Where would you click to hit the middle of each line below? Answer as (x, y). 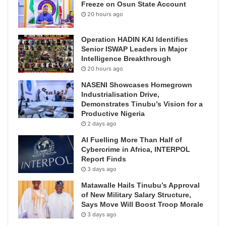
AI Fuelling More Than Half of (132, 140)
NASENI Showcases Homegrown (137, 85)
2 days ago (102, 124)
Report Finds (104, 159)
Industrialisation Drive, (120, 95)
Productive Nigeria (113, 114)
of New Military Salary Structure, (136, 195)
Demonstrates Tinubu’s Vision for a (142, 104)
